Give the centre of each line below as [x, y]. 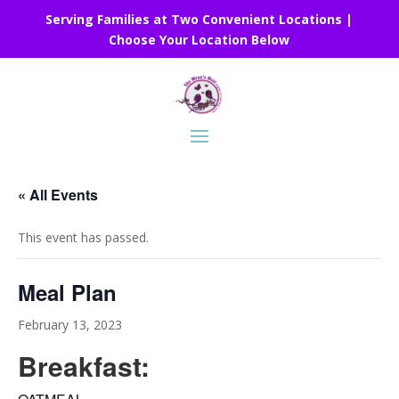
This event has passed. [83, 238]
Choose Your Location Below [199, 40]
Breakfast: [84, 366]
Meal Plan [67, 293]
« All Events [58, 195]
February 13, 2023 [70, 325]
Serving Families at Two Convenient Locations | [199, 19]
